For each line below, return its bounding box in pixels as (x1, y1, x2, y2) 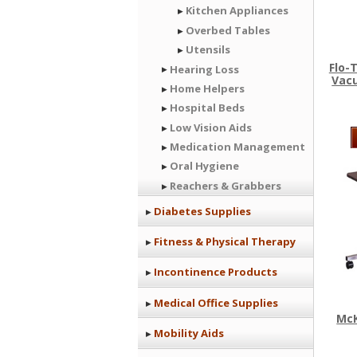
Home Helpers (170, 80, 245, 96)
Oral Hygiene (170, 159, 239, 174)
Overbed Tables (186, 22, 270, 37)
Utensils (186, 42, 230, 57)
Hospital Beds (170, 100, 245, 116)
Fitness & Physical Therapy (154, 234, 296, 249)
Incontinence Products (154, 265, 277, 280)
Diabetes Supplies (154, 203, 251, 218)
